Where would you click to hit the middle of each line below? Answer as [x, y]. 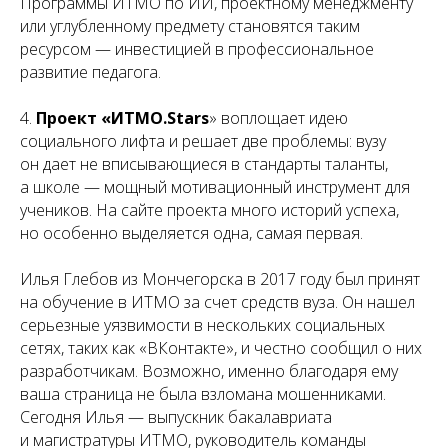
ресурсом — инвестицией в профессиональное [197, 48]
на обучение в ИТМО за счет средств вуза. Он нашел [217, 301]
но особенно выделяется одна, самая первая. [191, 232]
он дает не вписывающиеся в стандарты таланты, [204, 163]
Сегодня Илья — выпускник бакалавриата [176, 416]
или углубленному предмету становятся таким [190, 25]
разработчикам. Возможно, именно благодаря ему [209, 370]
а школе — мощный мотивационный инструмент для [215, 186]
